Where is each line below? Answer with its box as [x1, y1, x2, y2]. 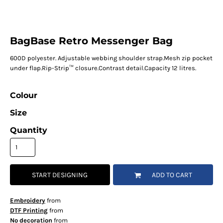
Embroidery [9, 197, 45, 205]
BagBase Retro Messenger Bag [9, 35, 173, 47]
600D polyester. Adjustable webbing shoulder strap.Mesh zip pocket [9, 54, 213, 62]
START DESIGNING [32, 171, 88, 180]
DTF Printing [9, 207, 48, 215]
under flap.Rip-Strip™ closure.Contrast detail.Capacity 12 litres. [9, 64, 196, 72]
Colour [9, 91, 37, 101]
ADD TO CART [151, 171, 192, 180]
